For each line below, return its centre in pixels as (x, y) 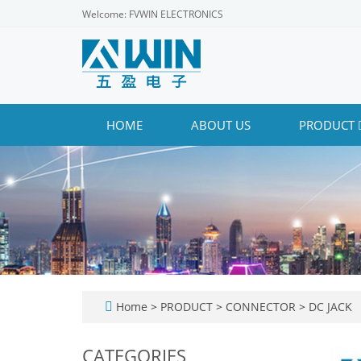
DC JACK (329, 307)
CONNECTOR (261, 307)
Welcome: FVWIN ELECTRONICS (153, 14)
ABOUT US (221, 125)
